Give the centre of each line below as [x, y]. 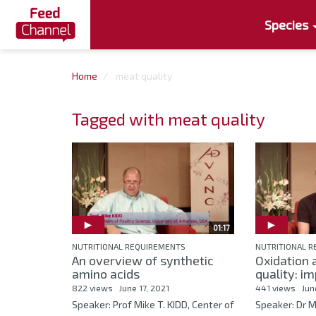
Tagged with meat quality [169, 119]
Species [288, 25]
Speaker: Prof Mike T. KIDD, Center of [153, 305]
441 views [275, 288]
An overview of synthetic [143, 261]
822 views [92, 288]
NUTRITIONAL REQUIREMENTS [129, 247]
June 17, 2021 [144, 288]
